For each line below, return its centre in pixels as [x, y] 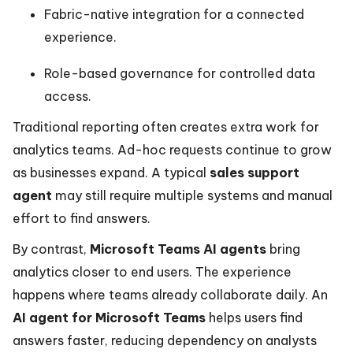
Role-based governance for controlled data [180, 73]
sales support [255, 173]
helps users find [254, 318]
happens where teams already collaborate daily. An [170, 295]
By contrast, [51, 249]
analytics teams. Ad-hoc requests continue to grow [172, 150]
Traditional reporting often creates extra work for [166, 127]
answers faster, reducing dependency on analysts [165, 340]
